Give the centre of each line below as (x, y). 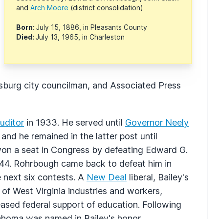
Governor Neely (157, 122)
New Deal (107, 177)
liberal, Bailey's (158, 177)
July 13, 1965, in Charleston (80, 37)
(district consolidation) (106, 7)
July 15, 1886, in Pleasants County (92, 27)
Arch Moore (49, 7)
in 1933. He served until (75, 122)
